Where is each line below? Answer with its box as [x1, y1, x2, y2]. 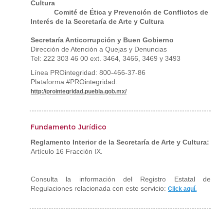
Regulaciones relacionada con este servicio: [31, 184, 168, 192]
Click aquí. [168, 185, 197, 192]
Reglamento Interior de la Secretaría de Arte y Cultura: [31, 138, 209, 146]
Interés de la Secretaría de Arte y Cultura [31, 18, 164, 25]
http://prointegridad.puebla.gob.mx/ [31, 88, 127, 95]
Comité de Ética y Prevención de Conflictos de [31, 8, 208, 16]
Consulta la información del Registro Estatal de [31, 175, 211, 183]
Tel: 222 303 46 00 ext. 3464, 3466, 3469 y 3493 [31, 54, 181, 62]
